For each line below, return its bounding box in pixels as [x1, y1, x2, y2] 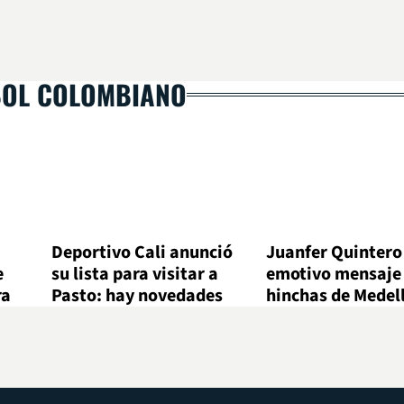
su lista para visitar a [51, 261, 219, 287]
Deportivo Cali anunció [51, 239, 234, 265]
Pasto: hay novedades [51, 282, 224, 308]
